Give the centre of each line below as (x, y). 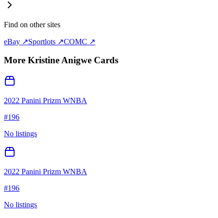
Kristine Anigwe (60, 60)
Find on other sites (32, 24)
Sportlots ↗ (46, 41)
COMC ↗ (80, 41)
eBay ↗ (16, 41)
